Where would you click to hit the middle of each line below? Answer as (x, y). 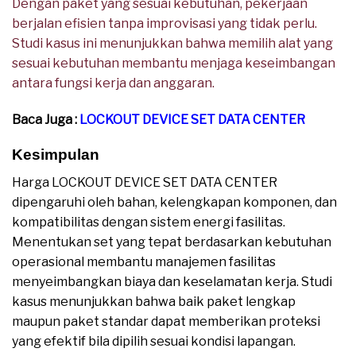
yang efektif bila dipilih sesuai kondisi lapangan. (154, 341)
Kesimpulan (56, 155)
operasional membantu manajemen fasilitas (144, 261)
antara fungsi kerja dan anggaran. (113, 83)
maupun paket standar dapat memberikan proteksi (166, 321)
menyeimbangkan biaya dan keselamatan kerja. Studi (172, 281)
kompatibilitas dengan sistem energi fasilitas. (149, 222)
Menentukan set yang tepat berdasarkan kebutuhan (172, 242)
